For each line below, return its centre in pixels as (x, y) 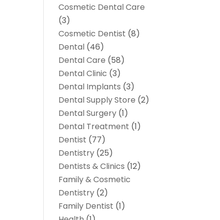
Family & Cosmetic (95, 180)
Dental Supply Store (97, 100)
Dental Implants (90, 87)
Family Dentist (86, 206)
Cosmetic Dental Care (102, 7)
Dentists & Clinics (92, 166)
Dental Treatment (94, 127)
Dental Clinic (83, 74)
